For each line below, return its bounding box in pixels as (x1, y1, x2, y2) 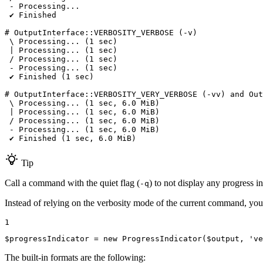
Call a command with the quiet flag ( (5, 177, 140, 188)
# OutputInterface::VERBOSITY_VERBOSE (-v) (5, 28, 197, 37)
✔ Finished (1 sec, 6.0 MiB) (5, 133, 136, 143)
